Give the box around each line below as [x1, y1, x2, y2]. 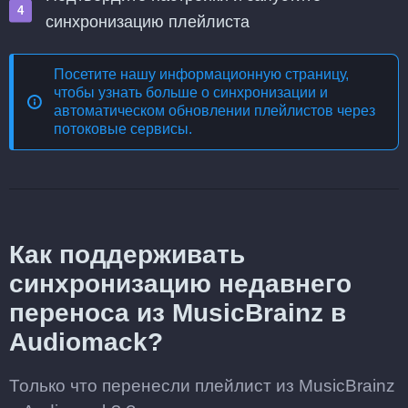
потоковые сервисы [54, 121, 189, 137]
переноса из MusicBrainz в [9, 299, 346, 327]
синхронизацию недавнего [9, 270, 352, 298]
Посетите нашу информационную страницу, [54, 66, 349, 82]
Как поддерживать [9, 240, 245, 269]
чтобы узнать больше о [54, 85, 213, 100]
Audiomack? [9, 328, 163, 356]
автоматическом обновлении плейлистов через [54, 103, 375, 118]
